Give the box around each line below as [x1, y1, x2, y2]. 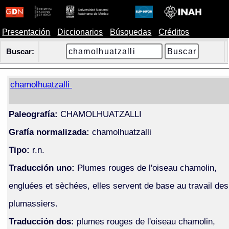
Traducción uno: [8, 162, 75, 173]
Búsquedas [110, 28, 152, 36]
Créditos [158, 28, 190, 36]
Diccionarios [57, 28, 103, 36]
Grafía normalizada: [8, 126, 89, 137]
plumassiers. [8, 198, 58, 209]
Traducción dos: [8, 216, 74, 226]
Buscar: [6, 48, 35, 56]
